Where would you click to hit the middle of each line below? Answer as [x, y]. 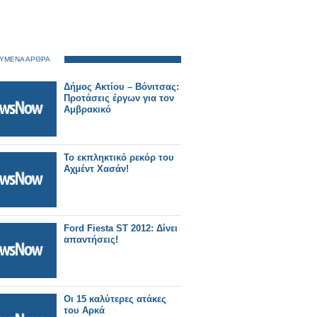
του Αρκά [84, 310]
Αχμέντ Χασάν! [96, 169]
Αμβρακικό [87, 109]
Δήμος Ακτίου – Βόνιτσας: [121, 87]
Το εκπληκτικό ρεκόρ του [119, 157]
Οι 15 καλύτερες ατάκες [115, 299]
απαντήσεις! [91, 240]
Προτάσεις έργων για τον [119, 98]
